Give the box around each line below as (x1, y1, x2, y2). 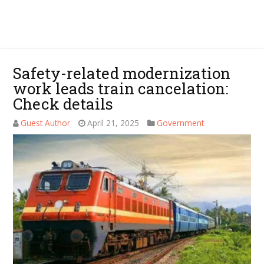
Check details (13, 94, 114, 114)
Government (157, 117, 204, 128)
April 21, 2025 (87, 117, 140, 128)
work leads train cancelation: (13, 78, 229, 98)
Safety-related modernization (13, 63, 231, 83)
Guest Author (21, 117, 71, 128)
